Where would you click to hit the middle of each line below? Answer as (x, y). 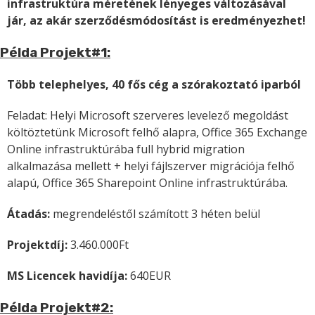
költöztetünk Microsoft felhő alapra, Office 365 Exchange (157, 132)
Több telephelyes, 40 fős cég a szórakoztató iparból (154, 84)
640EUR (150, 275)
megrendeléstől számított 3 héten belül (156, 213)
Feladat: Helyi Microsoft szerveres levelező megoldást (148, 115)
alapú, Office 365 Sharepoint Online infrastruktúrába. (147, 182)
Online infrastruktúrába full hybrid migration (126, 149)
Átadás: (30, 213)
